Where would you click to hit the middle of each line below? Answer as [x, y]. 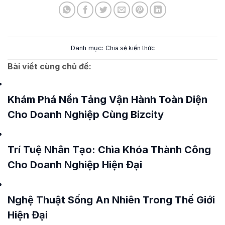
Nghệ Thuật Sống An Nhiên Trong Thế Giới [111, 200]
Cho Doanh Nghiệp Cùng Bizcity [86, 115]
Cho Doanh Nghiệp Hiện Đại [75, 165]
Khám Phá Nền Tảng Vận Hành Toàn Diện [107, 100]
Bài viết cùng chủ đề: [49, 67]
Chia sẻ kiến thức [130, 48]
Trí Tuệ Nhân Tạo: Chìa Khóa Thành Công [109, 150]
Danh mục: [87, 48]
